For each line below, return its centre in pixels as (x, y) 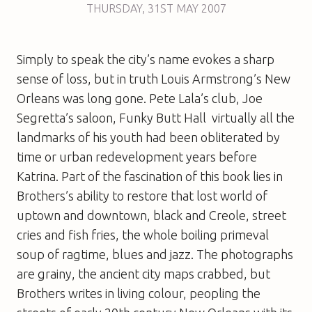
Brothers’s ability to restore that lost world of (142, 195)
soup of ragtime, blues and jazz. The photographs (155, 254)
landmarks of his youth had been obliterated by (148, 137)
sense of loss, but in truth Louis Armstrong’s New (154, 78)
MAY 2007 (201, 8)
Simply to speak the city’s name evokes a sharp (146, 59)
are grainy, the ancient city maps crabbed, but (143, 273)
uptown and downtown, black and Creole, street (151, 215)
